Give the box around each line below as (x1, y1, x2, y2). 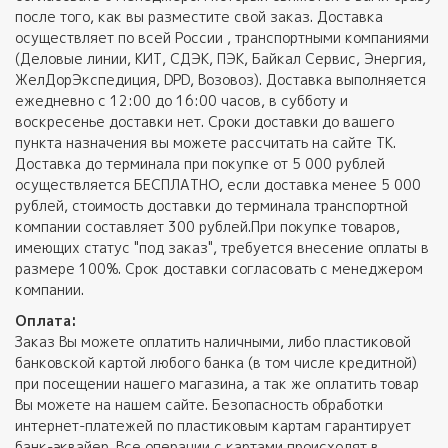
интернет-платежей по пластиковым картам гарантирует (15, 416, 411, 436)
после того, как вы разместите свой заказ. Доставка (15, 7, 383, 27)
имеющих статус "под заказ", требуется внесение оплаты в (15, 238, 429, 258)
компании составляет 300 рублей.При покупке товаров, (15, 217, 400, 237)
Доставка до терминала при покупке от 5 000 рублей (15, 154, 385, 174)
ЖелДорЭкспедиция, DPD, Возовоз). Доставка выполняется (15, 70, 426, 90)
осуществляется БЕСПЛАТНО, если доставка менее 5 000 (15, 175, 421, 195)
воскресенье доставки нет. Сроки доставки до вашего (15, 112, 394, 132)
